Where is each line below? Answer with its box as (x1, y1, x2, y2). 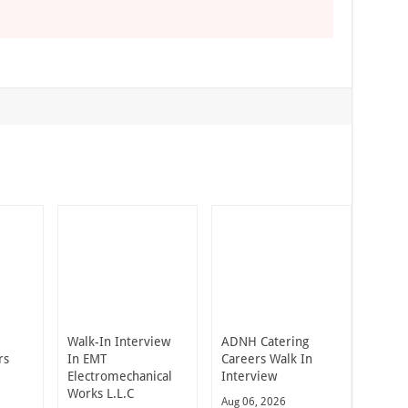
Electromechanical (67, 368, 172, 383)
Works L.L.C (67, 385, 134, 401)
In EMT (67, 351, 107, 366)
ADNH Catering (220, 333, 309, 349)
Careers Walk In (220, 351, 312, 366)
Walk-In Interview (67, 333, 170, 349)
